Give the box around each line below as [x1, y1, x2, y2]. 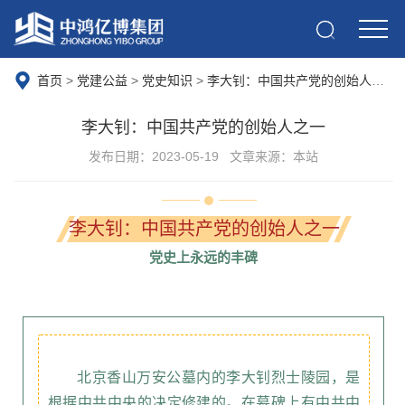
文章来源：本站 [230, 149, 318, 164]
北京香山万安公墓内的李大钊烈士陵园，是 [77, 370, 360, 385]
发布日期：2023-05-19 [89, 149, 219, 164]
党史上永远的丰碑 [149, 250, 258, 265]
